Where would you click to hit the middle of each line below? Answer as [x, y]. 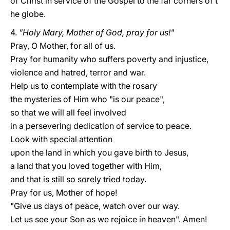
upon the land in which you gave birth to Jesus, [99, 152]
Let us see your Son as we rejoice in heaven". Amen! [109, 219]
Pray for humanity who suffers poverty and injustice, [109, 59]
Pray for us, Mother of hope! [64, 193]
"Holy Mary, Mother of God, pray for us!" [95, 32]
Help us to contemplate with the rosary [84, 86]
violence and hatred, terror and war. [78, 72]
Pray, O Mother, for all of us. [63, 46]
